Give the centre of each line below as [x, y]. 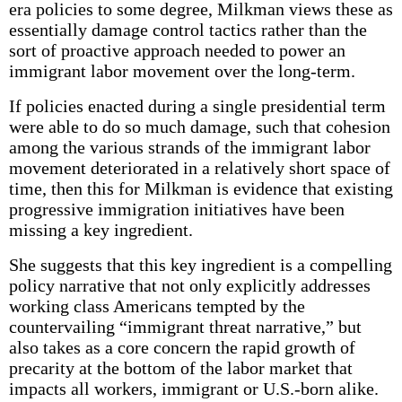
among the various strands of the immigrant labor [189, 147]
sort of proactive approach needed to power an [177, 50]
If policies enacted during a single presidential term [197, 106]
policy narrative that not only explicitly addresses [189, 285]
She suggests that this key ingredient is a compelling [200, 265]
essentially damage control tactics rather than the [188, 30]
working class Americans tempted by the [157, 306]
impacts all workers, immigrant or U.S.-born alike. [193, 389]
